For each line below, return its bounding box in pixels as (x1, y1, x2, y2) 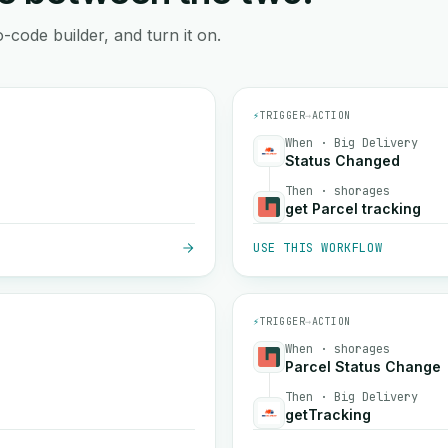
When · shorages (285, 341, 390, 357)
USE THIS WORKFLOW (253, 240, 383, 256)
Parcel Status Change (285, 358, 441, 375)
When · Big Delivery (285, 135, 418, 151)
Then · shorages (285, 183, 390, 199)
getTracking (285, 406, 371, 423)
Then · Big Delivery (285, 389, 418, 405)
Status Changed (285, 152, 400, 169)
